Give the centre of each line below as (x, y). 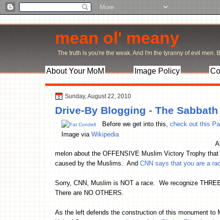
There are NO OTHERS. (89, 192)
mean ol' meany (117, 38)
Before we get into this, (136, 124)
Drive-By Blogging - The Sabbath (137, 110)
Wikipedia (105, 134)
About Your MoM (75, 71)
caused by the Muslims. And (97, 163)
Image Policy (157, 71)
